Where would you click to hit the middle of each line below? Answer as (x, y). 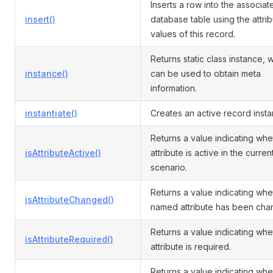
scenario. (169, 167)
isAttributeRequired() (69, 239)
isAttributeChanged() (69, 200)
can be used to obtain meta (206, 73)
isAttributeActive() (63, 153)
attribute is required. (191, 246)
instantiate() (51, 113)
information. (174, 88)
